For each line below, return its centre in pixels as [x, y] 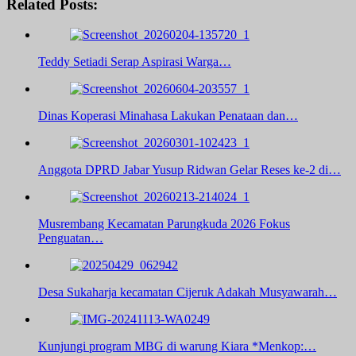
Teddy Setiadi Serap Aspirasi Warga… [135, 62]
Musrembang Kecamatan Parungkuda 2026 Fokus [164, 224]
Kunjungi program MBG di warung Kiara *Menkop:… [177, 346]
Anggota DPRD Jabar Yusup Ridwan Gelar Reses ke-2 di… [190, 170]
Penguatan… [71, 238]
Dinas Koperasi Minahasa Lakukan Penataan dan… [168, 116]
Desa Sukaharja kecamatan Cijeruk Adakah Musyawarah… [188, 292]
